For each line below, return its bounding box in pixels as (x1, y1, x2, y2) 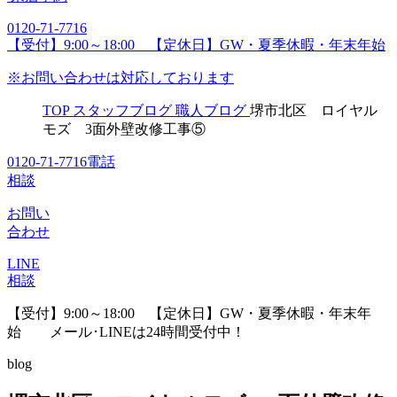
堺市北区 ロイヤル (250, 102, 378, 118)
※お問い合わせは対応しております (7, 69, 234, 85)
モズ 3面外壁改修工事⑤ (43, 121, 206, 136)
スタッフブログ (73, 102, 172, 118)
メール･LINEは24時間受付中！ (21, 323, 245, 339)
